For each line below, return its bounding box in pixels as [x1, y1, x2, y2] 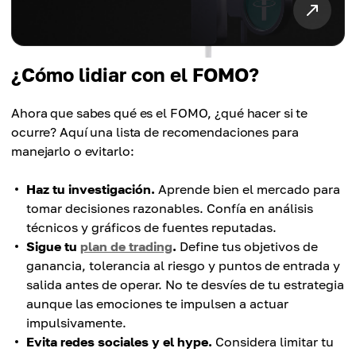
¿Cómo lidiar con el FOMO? [11, 63, 259, 87]
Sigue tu [26, 238, 80, 255]
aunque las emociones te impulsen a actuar [26, 296, 288, 312]
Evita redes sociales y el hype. [26, 334, 212, 350]
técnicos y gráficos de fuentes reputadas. [26, 219, 277, 236]
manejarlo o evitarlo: [11, 143, 134, 160]
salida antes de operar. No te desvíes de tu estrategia [26, 277, 344, 293]
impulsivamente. [26, 315, 126, 331]
